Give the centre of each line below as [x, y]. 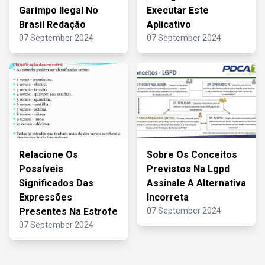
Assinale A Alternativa [196, 183]
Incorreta [168, 197]
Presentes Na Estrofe [68, 211]
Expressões [46, 197]
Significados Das [56, 183]
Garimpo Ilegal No [59, 10]
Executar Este [178, 10]
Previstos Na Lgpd [188, 169]
